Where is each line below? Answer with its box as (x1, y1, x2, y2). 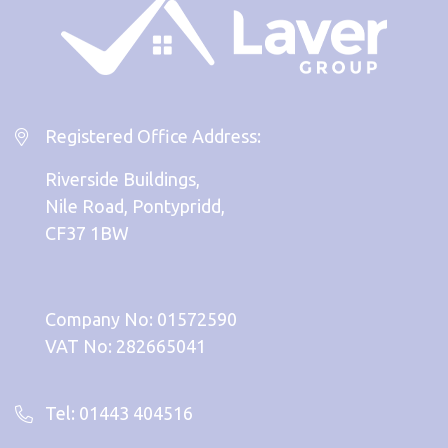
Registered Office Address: (45, 125, 261, 146)
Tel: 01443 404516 (45, 402, 193, 423)
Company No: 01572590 (45, 308, 237, 329)
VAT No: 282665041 (45, 335, 206, 356)
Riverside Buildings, (45, 168, 200, 189)
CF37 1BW (45, 222, 129, 243)
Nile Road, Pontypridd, (45, 195, 225, 216)
